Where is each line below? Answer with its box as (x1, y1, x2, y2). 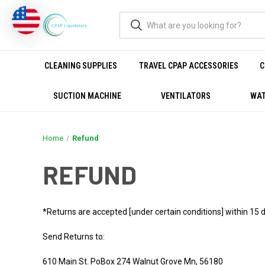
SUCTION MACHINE (53, 91, 122, 101)
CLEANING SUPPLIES (44, 61, 118, 70)
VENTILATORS (161, 91, 211, 101)
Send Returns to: (43, 232, 105, 241)
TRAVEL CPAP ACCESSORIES (138, 61, 238, 70)
